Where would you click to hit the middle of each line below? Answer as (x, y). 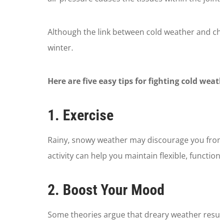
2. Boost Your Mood (106, 190)
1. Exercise (80, 115)
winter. (60, 48)
